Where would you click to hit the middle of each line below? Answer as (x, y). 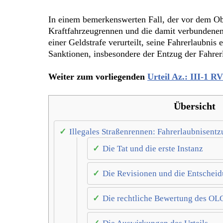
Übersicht (194, 106)
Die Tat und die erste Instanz (153, 149)
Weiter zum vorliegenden (98, 77)
